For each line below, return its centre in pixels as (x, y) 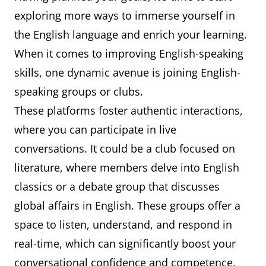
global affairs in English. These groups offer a (127, 205)
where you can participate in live (95, 129)
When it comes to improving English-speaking (129, 53)
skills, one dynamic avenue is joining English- (127, 72)
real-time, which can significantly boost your (125, 243)
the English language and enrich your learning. (131, 34)
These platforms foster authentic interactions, (129, 110)
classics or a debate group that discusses (117, 186)
